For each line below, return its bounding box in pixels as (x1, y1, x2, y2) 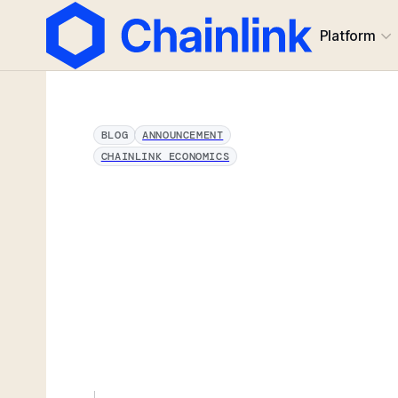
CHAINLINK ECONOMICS (100, 149, 230, 164)
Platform (319, 27, 376, 44)
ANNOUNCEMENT (142, 128, 224, 143)
